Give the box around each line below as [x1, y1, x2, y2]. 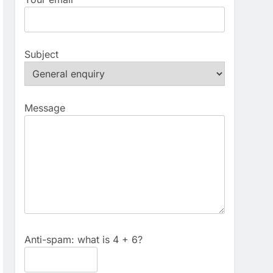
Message [24, 102, 66, 115]
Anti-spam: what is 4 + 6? [24, 233, 143, 246]
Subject [24, 48, 59, 61]
